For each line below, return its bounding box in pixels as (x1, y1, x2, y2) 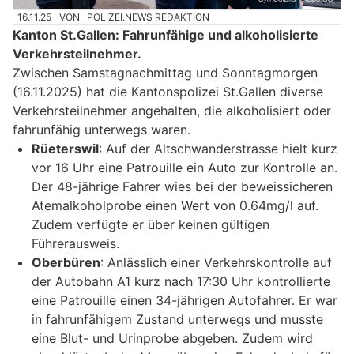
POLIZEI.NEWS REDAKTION (87, 10, 210, 23)
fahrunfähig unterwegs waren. (13, 122, 190, 138)
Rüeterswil (32, 141, 99, 157)
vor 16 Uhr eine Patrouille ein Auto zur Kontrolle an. (32, 160, 337, 176)
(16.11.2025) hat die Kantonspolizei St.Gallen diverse (13, 84, 323, 100)
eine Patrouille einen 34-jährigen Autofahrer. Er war (32, 292, 337, 309)
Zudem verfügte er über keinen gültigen (32, 217, 269, 233)
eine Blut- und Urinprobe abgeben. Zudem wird (32, 330, 313, 347)
